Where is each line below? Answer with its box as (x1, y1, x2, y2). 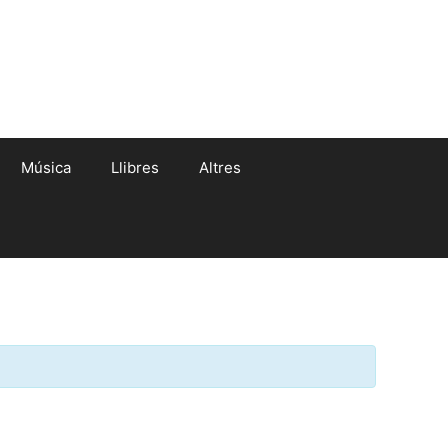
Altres (199, 158, 241, 178)
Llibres (111, 158, 159, 178)
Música (21, 158, 71, 178)
